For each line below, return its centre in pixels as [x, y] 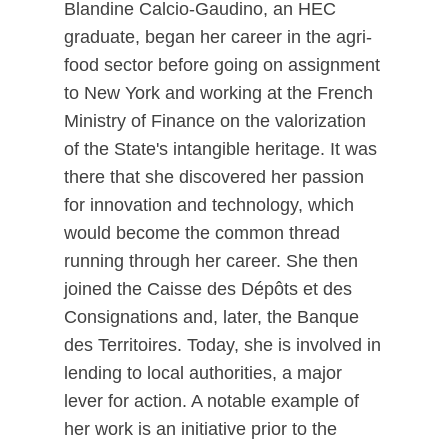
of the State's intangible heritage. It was [220, 149]
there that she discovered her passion [214, 177]
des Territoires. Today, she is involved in [222, 345]
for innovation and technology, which [209, 205]
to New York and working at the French [218, 93]
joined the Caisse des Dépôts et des [208, 289]
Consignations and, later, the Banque [211, 317]
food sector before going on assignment [222, 65]
